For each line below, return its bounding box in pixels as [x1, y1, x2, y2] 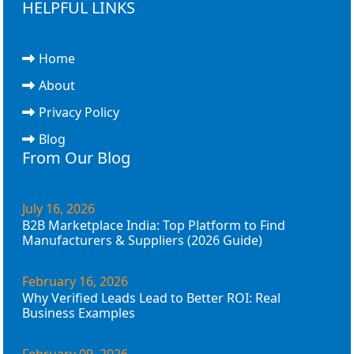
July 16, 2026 [22, 199, 95, 217]
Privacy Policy [39, 103, 119, 121]
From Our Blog [22, 146, 130, 168]
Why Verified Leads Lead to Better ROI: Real [22, 288, 281, 307]
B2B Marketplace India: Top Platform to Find [22, 216, 285, 234]
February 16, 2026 [22, 272, 128, 290]
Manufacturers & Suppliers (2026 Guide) [22, 231, 262, 249]
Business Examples [22, 303, 135, 322]
